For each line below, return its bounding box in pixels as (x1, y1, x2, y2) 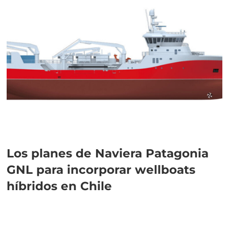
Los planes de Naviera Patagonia (7, 145, 209, 161)
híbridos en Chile (7, 178, 112, 193)
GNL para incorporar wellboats (7, 162, 196, 177)
